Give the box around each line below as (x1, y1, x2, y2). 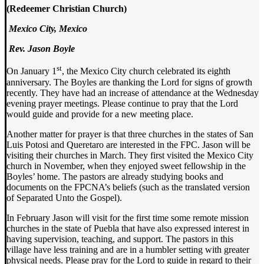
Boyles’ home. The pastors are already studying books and (6, 171, 223, 181)
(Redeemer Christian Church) (6, 4, 127, 14)
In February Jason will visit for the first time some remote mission (6, 212, 249, 223)
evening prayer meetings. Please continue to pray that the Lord (6, 98, 238, 108)
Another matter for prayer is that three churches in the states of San (6, 128, 253, 139)
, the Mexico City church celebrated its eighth (62, 66, 230, 77)
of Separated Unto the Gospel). (6, 192, 122, 203)
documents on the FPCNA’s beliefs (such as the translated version (6, 181, 250, 192)
